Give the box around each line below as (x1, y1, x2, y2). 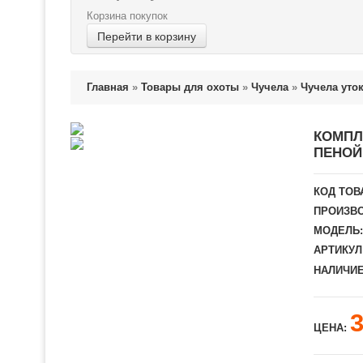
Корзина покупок (87, 10, 168, 22)
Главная (87, 81, 129, 93)
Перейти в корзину (97, 28, 196, 44)
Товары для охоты (141, 81, 239, 93)
